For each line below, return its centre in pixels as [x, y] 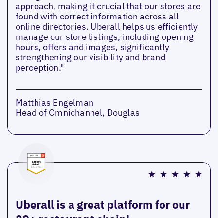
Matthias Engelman [54, 102]
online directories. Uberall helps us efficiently [107, 26]
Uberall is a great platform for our [102, 204]
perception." [40, 67]
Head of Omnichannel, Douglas [77, 112]
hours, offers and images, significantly [92, 47]
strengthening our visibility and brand [90, 57]
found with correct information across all [97, 16]
